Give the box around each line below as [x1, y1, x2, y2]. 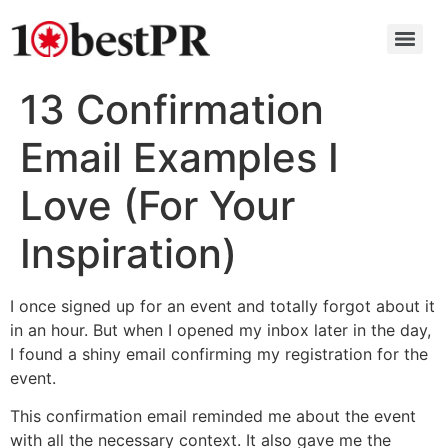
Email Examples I [20, 133, 339, 182]
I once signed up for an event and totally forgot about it [10, 296, 435, 316]
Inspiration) [20, 229, 237, 278]
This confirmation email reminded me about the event [10, 406, 416, 427]
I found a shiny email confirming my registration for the [10, 344, 428, 364]
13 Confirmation [20, 85, 324, 134]
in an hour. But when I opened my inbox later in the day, [10, 320, 431, 340]
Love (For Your [20, 181, 295, 230]
